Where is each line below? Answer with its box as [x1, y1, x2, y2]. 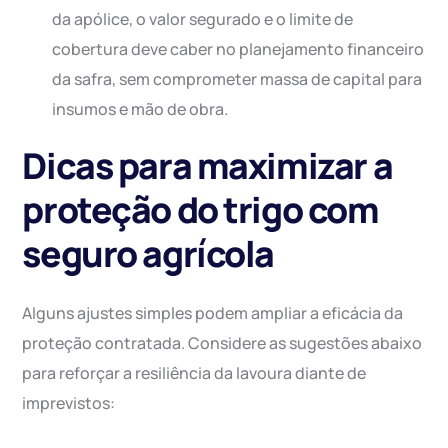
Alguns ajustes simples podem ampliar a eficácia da [22, 302, 404, 325]
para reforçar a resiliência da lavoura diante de [22, 362, 367, 385]
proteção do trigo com [22, 185, 379, 235]
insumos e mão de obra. [52, 98, 229, 121]
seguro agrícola [22, 229, 275, 279]
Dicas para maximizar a [22, 141, 393, 191]
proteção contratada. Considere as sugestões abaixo [22, 332, 423, 355]
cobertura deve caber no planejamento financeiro [52, 38, 425, 61]
